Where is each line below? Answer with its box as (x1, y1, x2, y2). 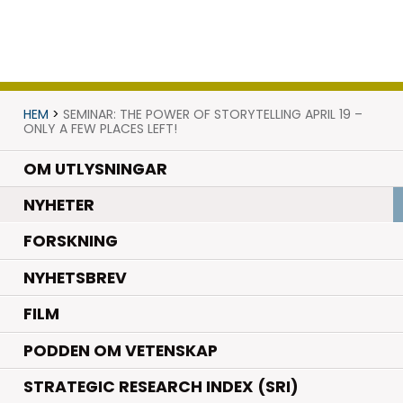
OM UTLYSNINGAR (22, 157, 167, 180)
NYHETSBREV (22, 266, 127, 289)
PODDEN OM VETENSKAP (22, 339, 218, 362)
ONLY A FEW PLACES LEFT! (22, 119, 177, 138)
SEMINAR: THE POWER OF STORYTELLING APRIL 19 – (62, 104, 363, 123)
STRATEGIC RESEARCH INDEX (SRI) (22, 376, 299, 399)
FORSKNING (22, 230, 118, 253)
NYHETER (22, 194, 94, 217)
